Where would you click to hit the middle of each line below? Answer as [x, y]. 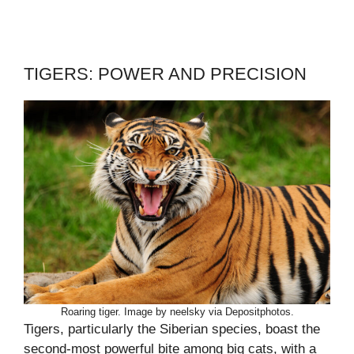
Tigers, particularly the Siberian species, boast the [172, 329]
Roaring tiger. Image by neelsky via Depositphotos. [177, 311]
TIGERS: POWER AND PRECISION [165, 74]
